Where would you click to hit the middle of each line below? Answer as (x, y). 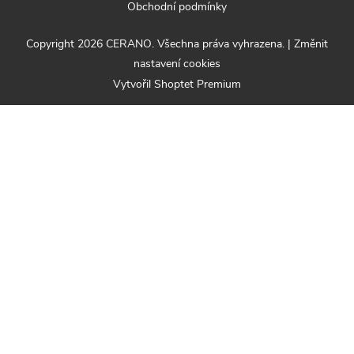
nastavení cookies (177, 63)
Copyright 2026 (66, 43)
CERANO (129, 43)
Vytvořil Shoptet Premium (177, 84)
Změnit (311, 43)
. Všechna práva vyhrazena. (220, 43)
